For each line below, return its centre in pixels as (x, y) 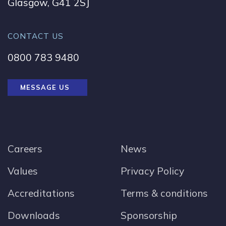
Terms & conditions (164, 193)
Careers (25, 149)
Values (23, 171)
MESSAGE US (45, 88)
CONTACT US (36, 36)
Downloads (34, 216)
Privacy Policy (152, 171)
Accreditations (41, 193)
